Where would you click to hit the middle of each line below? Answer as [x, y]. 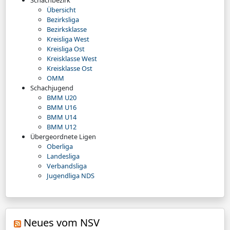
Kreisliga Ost [66, 49]
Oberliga [60, 147]
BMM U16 [62, 108]
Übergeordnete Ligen [63, 137]
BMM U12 [62, 127]
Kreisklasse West [72, 59]
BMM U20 [62, 98]
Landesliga [63, 156]
